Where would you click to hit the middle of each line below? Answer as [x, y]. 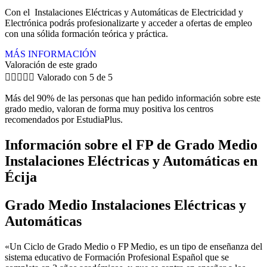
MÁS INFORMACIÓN [51, 54]
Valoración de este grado [51, 64]
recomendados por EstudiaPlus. [64, 119]
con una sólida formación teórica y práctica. [86, 33]
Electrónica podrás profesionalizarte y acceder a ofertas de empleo [128, 23]
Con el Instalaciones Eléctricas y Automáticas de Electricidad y [124, 12]
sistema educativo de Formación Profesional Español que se [117, 257]
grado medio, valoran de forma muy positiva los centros [109, 108]
